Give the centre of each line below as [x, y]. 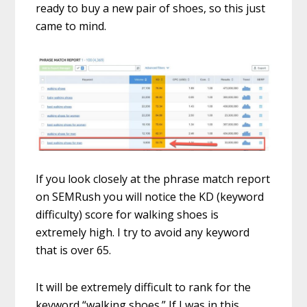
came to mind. [71, 26]
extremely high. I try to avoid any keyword [143, 232]
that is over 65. [74, 250]
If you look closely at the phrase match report [153, 179]
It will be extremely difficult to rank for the [144, 287]
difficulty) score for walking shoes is [127, 214]
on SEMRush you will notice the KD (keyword [150, 196]
